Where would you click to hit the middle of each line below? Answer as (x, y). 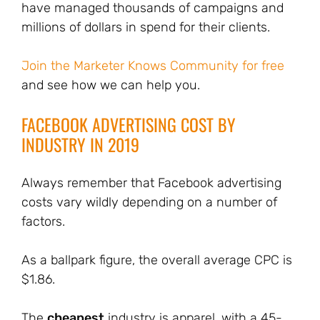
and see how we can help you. (111, 85)
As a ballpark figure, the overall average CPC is (157, 260)
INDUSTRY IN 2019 (80, 144)
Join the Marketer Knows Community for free (153, 66)
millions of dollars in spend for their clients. (146, 27)
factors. (43, 221)
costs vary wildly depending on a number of (149, 202)
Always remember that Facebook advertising (151, 183)
